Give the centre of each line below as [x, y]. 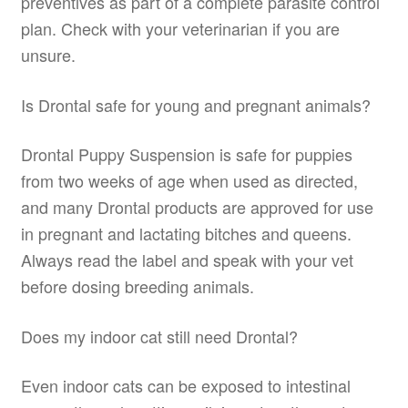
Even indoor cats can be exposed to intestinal [185, 386]
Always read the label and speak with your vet [187, 260]
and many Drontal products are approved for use [197, 207]
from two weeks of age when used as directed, [189, 181]
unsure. [48, 55]
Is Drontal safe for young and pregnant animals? [195, 104]
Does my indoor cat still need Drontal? [159, 336]
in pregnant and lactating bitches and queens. [186, 234]
